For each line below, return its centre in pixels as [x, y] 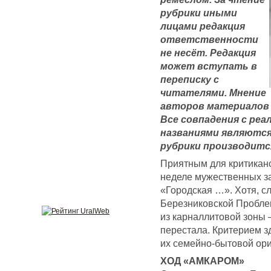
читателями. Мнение [213, 92]
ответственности [209, 39]
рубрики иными [199, 12]
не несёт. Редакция [208, 52]
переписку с [190, 79]
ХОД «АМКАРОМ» [202, 261]
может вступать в [209, 66]
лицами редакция [203, 26]
